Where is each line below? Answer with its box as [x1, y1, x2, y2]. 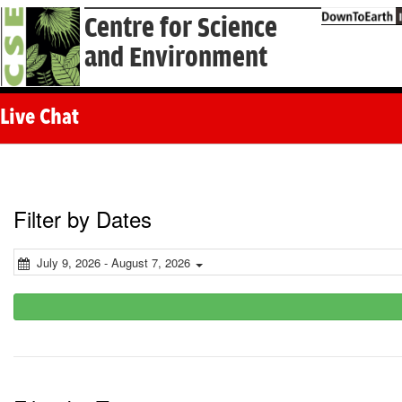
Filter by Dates [13, 203, 152, 235]
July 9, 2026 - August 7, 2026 [37, 254, 190, 272]
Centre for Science [84, 13, 278, 44]
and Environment [84, 42, 268, 74]
